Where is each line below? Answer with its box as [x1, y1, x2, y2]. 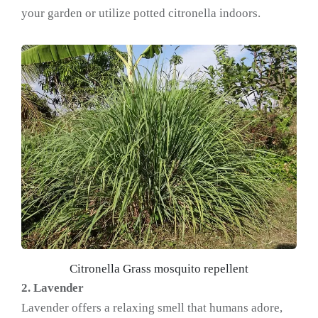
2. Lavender [21, 280, 84, 295]
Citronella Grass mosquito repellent [70, 261, 248, 275]
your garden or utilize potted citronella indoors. [21, 6, 261, 21]
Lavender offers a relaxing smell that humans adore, [21, 300, 283, 314]
